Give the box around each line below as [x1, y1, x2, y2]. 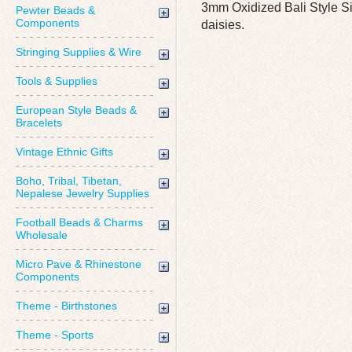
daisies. [201, 18, 244, 31]
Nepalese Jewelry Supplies [16, 187, 149, 200]
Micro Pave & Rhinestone [16, 258, 141, 270]
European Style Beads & [16, 104, 137, 116]
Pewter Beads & [16, 4, 95, 16]
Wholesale [16, 229, 68, 241]
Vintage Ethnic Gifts [16, 145, 113, 158]
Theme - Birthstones [16, 299, 117, 312]
